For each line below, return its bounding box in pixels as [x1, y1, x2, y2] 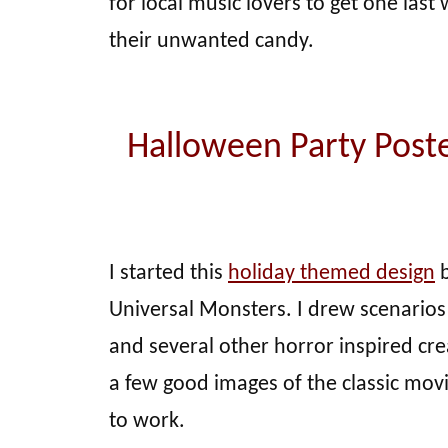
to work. [109, 409, 185, 433]
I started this [109, 261, 228, 285]
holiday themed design [228, 261, 435, 285]
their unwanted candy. [109, 29, 314, 53]
